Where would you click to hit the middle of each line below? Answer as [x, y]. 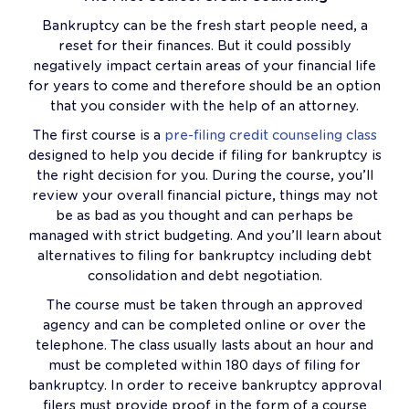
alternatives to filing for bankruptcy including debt [204, 256]
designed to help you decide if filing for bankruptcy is [204, 155]
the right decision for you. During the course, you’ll [204, 175]
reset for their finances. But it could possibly [204, 46]
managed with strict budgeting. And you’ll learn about [204, 236]
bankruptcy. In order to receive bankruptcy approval [204, 385]
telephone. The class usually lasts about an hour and [204, 345]
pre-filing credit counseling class [270, 135]
